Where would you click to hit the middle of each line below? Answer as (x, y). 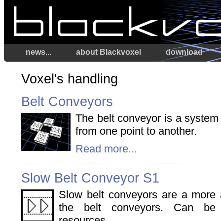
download (184, 52)
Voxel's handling (70, 79)
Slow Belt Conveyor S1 (90, 178)
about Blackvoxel (109, 52)
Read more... (106, 149)
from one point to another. (136, 131)
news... (38, 52)
